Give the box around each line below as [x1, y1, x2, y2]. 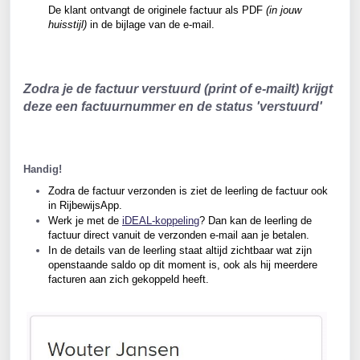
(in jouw [266, 4, 305, 17]
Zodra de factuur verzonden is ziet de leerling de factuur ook [48, 185, 331, 197]
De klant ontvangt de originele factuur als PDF [48, 4, 266, 17]
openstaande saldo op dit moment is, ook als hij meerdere [48, 259, 321, 271]
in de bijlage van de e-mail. [87, 18, 215, 31]
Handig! [23, 163, 62, 175]
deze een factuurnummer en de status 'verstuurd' [23, 100, 322, 114]
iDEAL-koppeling [122, 215, 199, 227]
